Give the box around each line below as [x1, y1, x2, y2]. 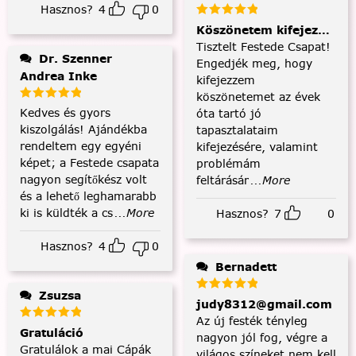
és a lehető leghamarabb [20, 188, 157, 204]
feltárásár [195, 172, 249, 188]
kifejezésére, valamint [195, 138, 318, 155]
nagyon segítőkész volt [20, 171, 147, 188]
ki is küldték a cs [20, 204, 113, 221]
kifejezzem [195, 72, 255, 88]
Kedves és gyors [20, 104, 110, 121]
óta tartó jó [195, 105, 261, 122]
